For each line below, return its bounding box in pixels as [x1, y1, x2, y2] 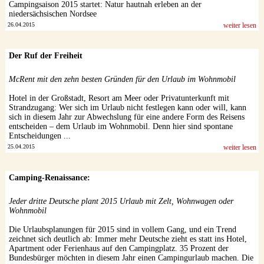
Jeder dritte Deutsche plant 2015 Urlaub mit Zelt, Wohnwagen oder [8, 196, 233, 206]
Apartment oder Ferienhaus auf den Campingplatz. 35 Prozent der [8, 243, 229, 253]
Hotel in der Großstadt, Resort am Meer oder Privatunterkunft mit [8, 93, 229, 103]
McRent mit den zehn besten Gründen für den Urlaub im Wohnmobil [8, 74, 236, 84]
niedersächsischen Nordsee [8, 9, 97, 18]
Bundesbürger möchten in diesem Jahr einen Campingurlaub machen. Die [8, 253, 253, 262]
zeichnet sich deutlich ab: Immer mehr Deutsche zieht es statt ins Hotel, [8, 234, 247, 243]
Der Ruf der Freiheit [8, 51, 82, 60]
